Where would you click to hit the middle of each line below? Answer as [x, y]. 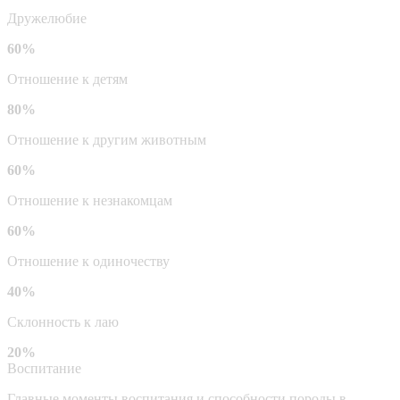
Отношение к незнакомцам [90, 200]
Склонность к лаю [63, 321]
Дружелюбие [47, 18]
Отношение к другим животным [107, 139]
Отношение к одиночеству [88, 261]
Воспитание [44, 368]
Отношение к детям [67, 79]
